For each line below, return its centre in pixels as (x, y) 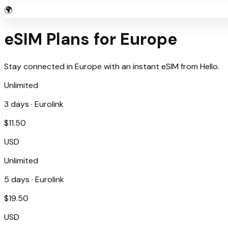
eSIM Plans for (62, 39)
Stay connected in (39, 66)
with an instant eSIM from (150, 66)
